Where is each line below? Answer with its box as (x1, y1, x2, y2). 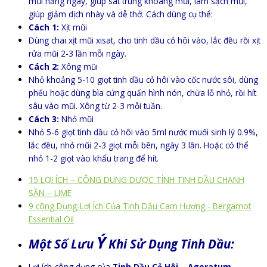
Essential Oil (29, 213, 74, 225)
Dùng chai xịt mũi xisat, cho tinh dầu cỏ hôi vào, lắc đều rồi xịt (29, 35, 260, 46)
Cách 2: (29, 61, 59, 73)
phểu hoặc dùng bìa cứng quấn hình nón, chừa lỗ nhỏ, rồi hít (29, 87, 256, 99)
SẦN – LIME (29, 187, 72, 198)
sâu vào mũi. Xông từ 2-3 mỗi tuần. (29, 100, 162, 112)
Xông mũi (59, 61, 98, 73)
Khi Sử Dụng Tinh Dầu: (105, 235, 234, 253)
